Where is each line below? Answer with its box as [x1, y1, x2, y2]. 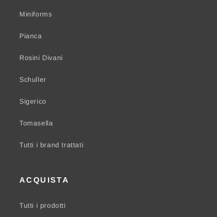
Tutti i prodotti [19, 201, 66, 210]
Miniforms [19, 10, 52, 18]
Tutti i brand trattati [19, 141, 84, 149]
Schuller [19, 76, 46, 84]
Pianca [19, 32, 42, 40]
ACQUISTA [19, 176, 70, 185]
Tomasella [19, 119, 53, 127]
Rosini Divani [19, 54, 63, 62]
